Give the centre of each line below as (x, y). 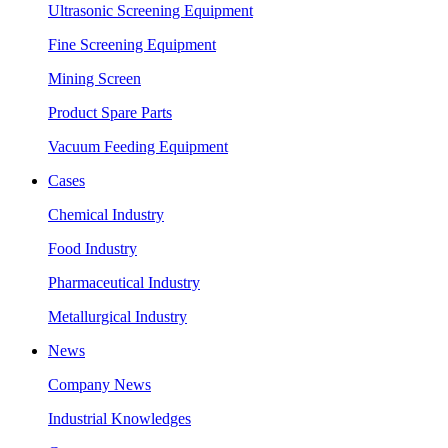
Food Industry (92, 248)
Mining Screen (94, 78)
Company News (99, 384)
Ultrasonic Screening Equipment (150, 10)
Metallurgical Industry (117, 316)
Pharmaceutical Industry (124, 282)
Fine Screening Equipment (132, 44)
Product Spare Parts (110, 112)
